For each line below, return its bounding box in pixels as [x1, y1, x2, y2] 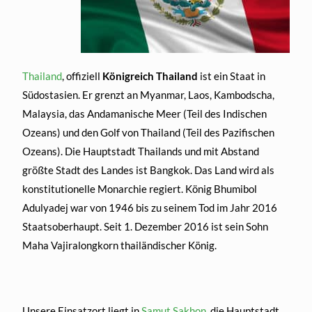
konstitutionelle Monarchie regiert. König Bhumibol [22, 182, 258, 196]
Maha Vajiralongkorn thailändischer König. [22, 239, 217, 252]
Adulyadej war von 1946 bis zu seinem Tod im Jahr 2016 [22, 201, 278, 214]
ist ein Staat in [198, 70, 266, 83]
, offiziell [62, 70, 103, 83]
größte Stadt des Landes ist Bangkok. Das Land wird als [22, 164, 275, 177]
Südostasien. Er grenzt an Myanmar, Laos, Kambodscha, [22, 88, 275, 102]
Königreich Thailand [102, 70, 198, 83]
